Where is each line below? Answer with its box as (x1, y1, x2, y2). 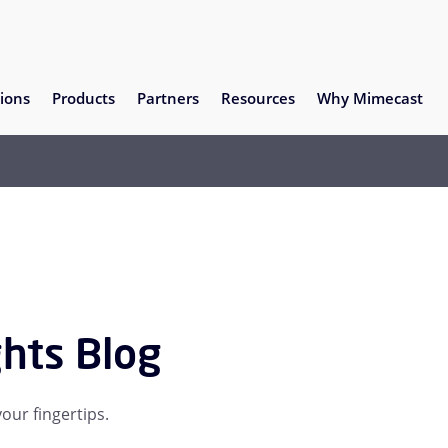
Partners (136, 87, 199, 108)
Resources (220, 87, 295, 108)
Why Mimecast (316, 87, 423, 108)
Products (51, 87, 115, 108)
